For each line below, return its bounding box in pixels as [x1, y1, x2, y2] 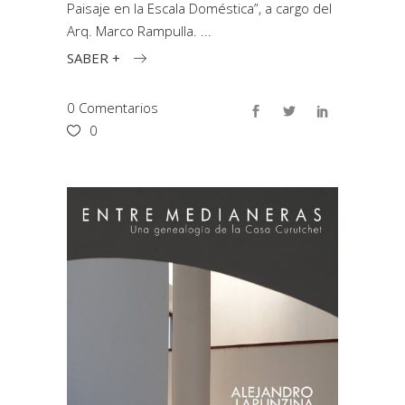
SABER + [67, 48, 120, 67]
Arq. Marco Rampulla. [67, 22, 201, 40]
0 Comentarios [67, 98, 158, 117]
